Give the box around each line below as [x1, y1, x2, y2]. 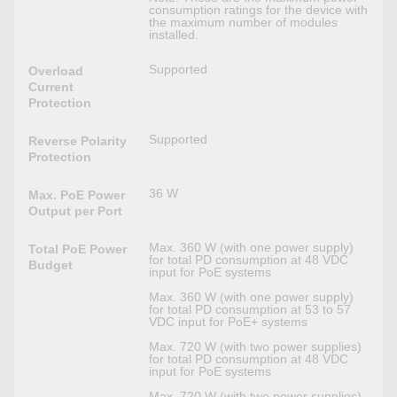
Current [28, 80, 74, 95]
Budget [28, 258, 74, 273]
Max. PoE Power [28, 188, 126, 203]
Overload [28, 64, 84, 79]
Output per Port [28, 204, 123, 219]
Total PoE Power [28, 242, 128, 257]
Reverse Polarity [28, 134, 128, 149]
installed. [149, 27, 199, 43]
